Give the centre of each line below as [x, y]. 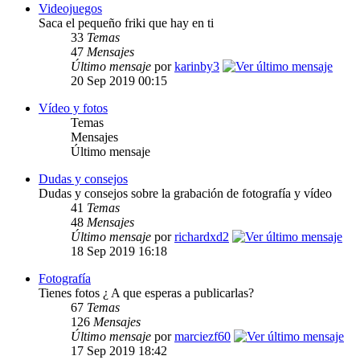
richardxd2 [202, 237]
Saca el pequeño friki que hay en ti [126, 23]
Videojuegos [70, 9]
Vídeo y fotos [73, 108]
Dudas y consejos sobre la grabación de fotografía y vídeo [185, 194]
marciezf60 [202, 337]
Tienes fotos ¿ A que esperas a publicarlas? [146, 293]
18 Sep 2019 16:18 [119, 252]
